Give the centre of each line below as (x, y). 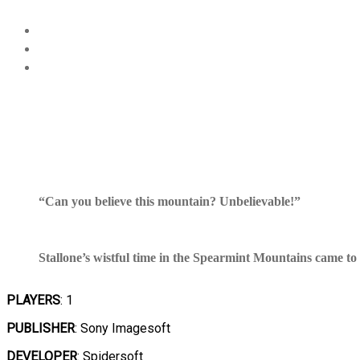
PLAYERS (33, 301)
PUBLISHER (41, 329)
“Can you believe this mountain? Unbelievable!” (170, 202)
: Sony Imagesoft (123, 329)
